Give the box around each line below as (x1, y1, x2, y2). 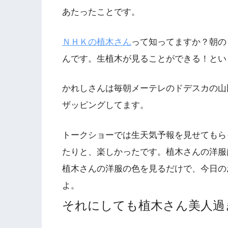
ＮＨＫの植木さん (62, 37, 131, 47)
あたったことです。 (62, 7, 140, 17)
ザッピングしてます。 (62, 100, 149, 110)
